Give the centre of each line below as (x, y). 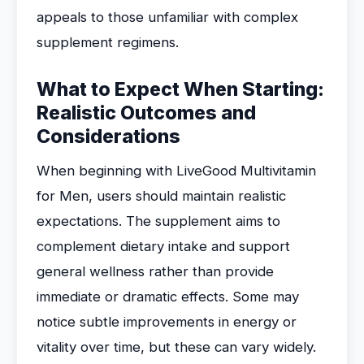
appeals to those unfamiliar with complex (167, 17)
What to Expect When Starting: (180, 89)
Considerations (108, 136)
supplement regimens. (108, 42)
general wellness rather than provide (155, 271)
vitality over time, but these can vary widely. (176, 347)
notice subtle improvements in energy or (167, 322)
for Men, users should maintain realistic (161, 196)
